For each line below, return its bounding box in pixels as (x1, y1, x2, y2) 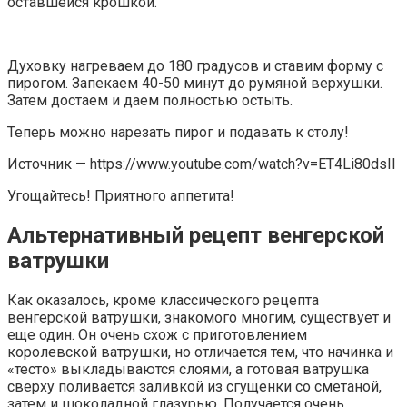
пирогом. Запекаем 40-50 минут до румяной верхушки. (7, 74, 382, 93)
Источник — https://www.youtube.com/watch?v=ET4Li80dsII (7, 155, 396, 174)
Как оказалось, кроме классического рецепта (7, 292, 319, 310)
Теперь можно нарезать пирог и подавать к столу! (7, 124, 349, 142)
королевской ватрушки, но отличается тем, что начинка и (7, 343, 393, 362)
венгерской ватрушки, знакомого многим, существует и (7, 309, 391, 327)
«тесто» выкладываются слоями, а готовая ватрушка (7, 361, 369, 379)
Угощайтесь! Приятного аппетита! (7, 187, 234, 205)
